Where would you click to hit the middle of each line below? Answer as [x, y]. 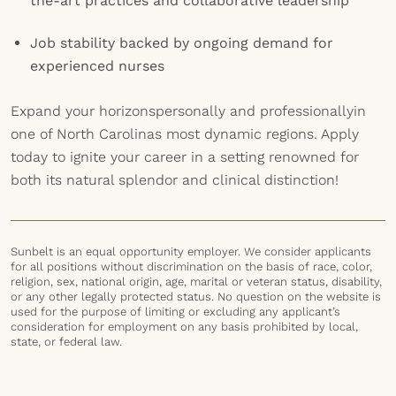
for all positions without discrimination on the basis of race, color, [191, 267]
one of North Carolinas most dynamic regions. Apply [185, 134]
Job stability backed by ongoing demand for [182, 43]
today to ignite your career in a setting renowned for [185, 157]
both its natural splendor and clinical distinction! [175, 180]
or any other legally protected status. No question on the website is [196, 297]
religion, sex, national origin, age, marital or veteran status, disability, [196, 282]
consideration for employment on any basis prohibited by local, [184, 327]
